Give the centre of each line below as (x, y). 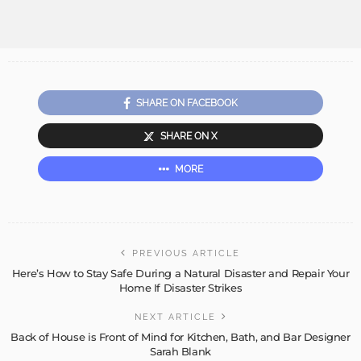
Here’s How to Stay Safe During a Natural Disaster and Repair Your (180, 274)
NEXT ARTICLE (175, 317)
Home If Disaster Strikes (180, 288)
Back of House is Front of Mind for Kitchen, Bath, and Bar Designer (180, 337)
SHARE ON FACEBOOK (187, 104)
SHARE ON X (189, 137)
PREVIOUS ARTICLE (186, 254)
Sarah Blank (180, 352)
